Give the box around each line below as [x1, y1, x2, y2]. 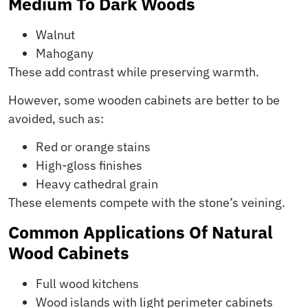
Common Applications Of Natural [8, 220, 273, 243]
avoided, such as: [8, 111, 104, 127]
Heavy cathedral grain [36, 176, 158, 192]
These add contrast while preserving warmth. [8, 63, 259, 80]
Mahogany [36, 45, 93, 61]
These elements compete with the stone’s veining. [8, 195, 285, 211]
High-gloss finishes [36, 157, 142, 174]
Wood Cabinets [8, 241, 133, 264]
